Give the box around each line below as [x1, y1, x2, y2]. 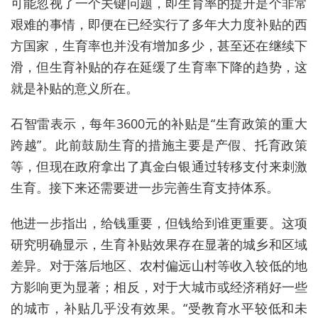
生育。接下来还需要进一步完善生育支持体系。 [11, 179, 279, 197]
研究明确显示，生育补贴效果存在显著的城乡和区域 [11, 236, 307, 253]
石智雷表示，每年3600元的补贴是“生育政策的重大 [11, 115, 307, 133]
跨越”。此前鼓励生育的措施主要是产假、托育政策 [11, 136, 307, 154]
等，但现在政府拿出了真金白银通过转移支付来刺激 [11, 158, 307, 175]
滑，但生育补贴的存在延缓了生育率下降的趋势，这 [11, 58, 307, 76]
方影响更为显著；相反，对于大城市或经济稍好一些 [11, 278, 307, 296]
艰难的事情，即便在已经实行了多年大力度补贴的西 [11, 16, 307, 33]
